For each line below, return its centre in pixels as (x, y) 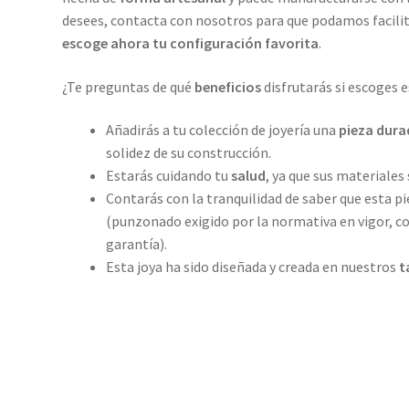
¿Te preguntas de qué (126, 86)
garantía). (136, 244)
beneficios (226, 86)
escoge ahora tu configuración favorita (190, 43)
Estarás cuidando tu (168, 176)
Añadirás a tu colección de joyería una (222, 130)
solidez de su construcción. (188, 153)
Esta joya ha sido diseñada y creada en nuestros (252, 267)
